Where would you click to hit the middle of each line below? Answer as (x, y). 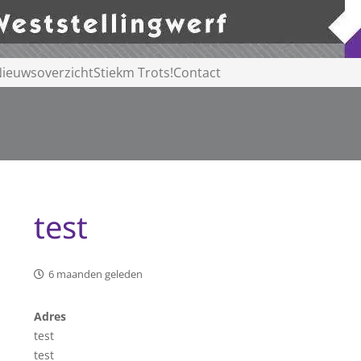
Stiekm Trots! (133, 73)
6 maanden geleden (96, 274)
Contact (197, 73)
